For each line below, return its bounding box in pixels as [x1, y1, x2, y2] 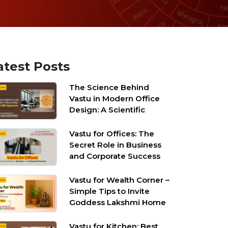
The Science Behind [69, 82, 150, 92]
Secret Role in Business [69, 140, 162, 150]
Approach [69, 116, 108, 126]
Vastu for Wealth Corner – [69, 175, 170, 185]
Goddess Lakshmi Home [69, 197, 166, 207]
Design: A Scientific [69, 105, 146, 115]
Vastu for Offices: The [69, 129, 155, 138]
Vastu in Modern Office [69, 94, 160, 103]
